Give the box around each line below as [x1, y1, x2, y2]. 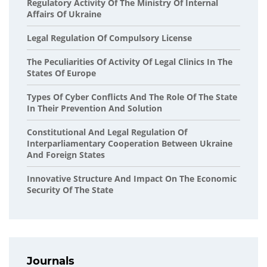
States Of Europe [27, 67, 96, 79]
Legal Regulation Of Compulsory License [27, 32, 192, 44]
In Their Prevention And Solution [27, 103, 162, 114]
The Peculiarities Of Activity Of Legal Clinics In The [27, 56, 232, 67]
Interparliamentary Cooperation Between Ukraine [27, 138, 232, 149]
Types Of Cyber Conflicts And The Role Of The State [27, 91, 237, 103]
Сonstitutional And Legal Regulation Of [27, 126, 187, 138]
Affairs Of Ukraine [27, 8, 101, 20]
